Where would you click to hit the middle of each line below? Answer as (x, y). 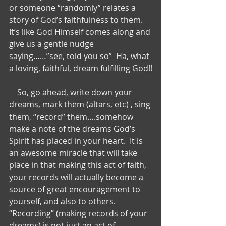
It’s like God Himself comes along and (81, 32)
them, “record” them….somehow (72, 116)
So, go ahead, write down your (13, 92)
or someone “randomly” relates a (73, 7)
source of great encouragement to (76, 189)
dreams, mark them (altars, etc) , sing (81, 104)
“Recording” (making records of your (79, 213)
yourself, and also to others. (64, 201)
